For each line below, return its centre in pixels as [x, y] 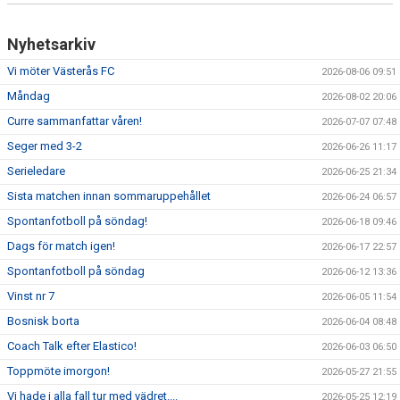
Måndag [29, 96]
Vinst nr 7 [31, 296]
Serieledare [36, 171]
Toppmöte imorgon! [58, 371]
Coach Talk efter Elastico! [72, 346]
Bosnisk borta [43, 321]
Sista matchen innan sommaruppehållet [109, 196]
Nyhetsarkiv [51, 44]
